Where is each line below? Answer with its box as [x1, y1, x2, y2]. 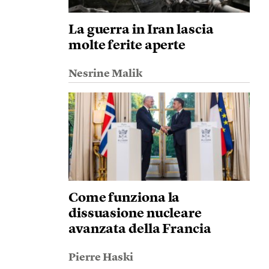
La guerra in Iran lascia [68, 23, 214, 37]
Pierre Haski [68, 252, 133, 263]
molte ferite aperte [68, 39, 186, 52]
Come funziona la [68, 192, 180, 205]
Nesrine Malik [68, 68, 142, 79]
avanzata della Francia [68, 223, 211, 236]
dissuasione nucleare [68, 207, 202, 220]
